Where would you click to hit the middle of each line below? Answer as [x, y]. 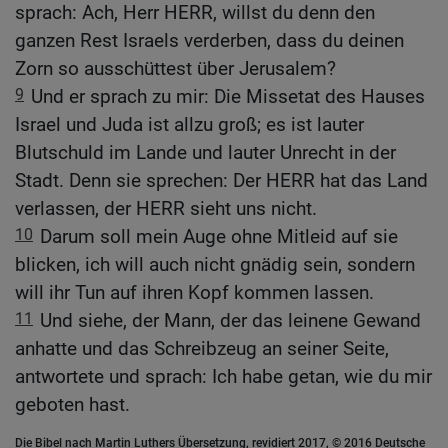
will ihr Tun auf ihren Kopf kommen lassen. [194, 293]
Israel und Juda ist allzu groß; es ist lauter [189, 125]
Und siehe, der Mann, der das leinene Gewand [230, 321]
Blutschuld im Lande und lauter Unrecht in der [205, 153]
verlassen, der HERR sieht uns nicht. [166, 209]
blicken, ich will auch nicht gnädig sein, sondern [215, 265]
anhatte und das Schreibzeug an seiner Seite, [202, 349]
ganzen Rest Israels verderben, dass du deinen [209, 41]
